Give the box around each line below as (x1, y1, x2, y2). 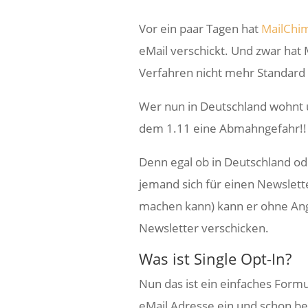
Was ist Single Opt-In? (138, 247, 291, 269)
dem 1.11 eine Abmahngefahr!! (138, 120, 307, 136)
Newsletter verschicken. (138, 219, 269, 236)
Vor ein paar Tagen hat (138, 20, 261, 36)
